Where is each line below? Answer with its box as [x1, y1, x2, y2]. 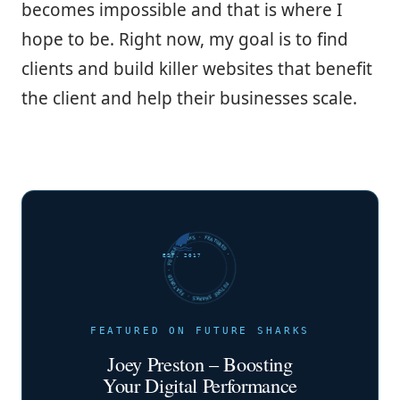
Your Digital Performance [103, 371, 297, 398]
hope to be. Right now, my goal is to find [21, 27, 348, 51]
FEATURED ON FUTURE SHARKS [89, 324, 311, 337]
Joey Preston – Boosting [107, 349, 293, 377]
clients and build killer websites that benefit [21, 56, 372, 80]
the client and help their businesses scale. [21, 86, 357, 110]
